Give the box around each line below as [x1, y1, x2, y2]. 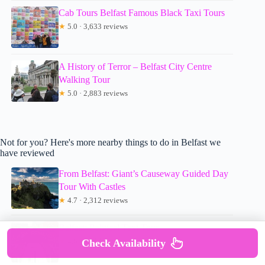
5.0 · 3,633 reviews [66, 22, 128, 31]
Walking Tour [59, 75, 111, 85]
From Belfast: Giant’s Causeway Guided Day [59, 168, 229, 179]
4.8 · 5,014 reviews [66, 236, 128, 245]
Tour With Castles [59, 181, 126, 192]
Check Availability [82, 237, 166, 249]
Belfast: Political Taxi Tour [59, 222, 159, 232]
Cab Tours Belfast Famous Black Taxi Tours [59, 8, 225, 18]
